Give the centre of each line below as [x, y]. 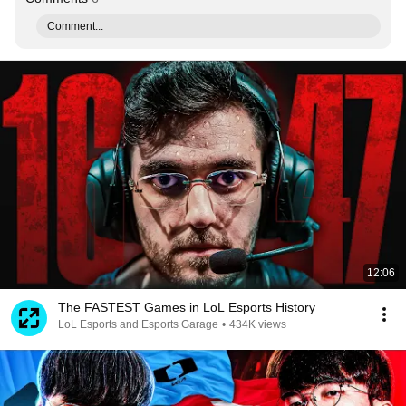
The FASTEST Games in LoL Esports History [187, 307]
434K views [258, 324]
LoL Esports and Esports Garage [138, 324]
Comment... [75, 26]
